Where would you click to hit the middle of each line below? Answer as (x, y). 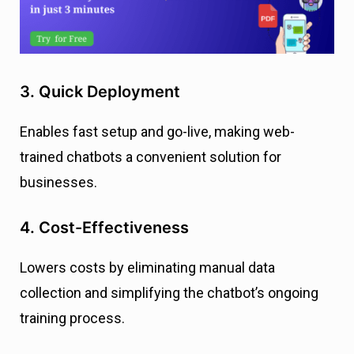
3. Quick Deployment (100, 91)
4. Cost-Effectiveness (104, 227)
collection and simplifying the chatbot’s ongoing (169, 292)
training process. (72, 318)
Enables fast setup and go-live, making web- (157, 131)
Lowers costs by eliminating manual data (147, 267)
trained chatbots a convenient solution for (151, 156)
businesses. (58, 182)
